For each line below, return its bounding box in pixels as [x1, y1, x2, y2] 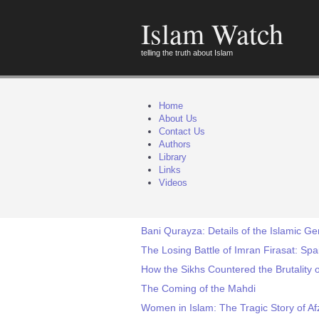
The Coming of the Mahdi [141, 283, 256, 294]
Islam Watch [141, 14, 283, 52]
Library [159, 152, 187, 162]
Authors [159, 139, 191, 150]
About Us [159, 113, 197, 124]
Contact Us [159, 126, 205, 137]
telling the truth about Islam [141, 48, 233, 57]
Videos [159, 177, 187, 188]
